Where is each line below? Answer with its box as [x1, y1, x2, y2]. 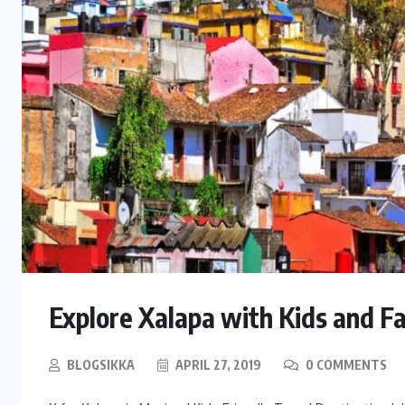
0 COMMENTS [303, 356, 387, 372]
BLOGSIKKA [67, 356, 135, 372]
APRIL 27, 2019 [173, 356, 261, 372]
